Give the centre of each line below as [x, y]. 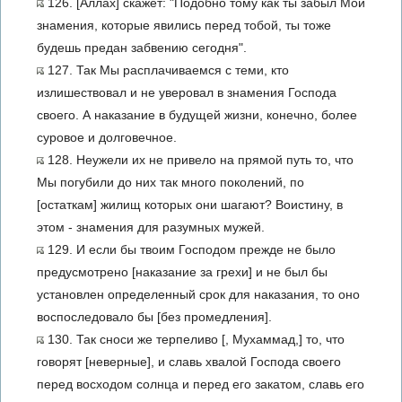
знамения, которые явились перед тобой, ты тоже [184, 25]
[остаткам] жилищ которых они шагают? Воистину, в [190, 205]
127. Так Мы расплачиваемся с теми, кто [166, 70]
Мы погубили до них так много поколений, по [170, 182]
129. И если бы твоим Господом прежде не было [190, 249]
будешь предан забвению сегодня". [142, 48]
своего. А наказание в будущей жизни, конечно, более [197, 115]
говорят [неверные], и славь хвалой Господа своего [189, 362]
